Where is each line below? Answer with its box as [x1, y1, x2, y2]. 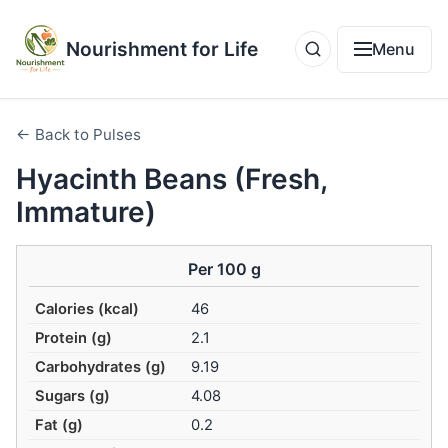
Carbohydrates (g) [35, 358, 167, 377]
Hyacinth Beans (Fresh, [16, 162, 327, 196]
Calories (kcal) [35, 300, 140, 319]
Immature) [16, 195, 156, 229]
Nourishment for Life [66, 37, 258, 61]
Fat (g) [35, 416, 84, 435]
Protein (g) [35, 329, 113, 348]
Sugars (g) [35, 387, 111, 406]
